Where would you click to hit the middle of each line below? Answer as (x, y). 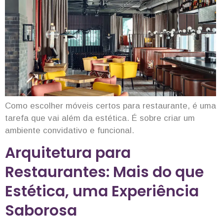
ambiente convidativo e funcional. (70, 130)
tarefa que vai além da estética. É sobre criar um (100, 118)
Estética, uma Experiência (102, 191)
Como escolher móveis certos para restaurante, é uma (110, 106)
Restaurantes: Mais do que (104, 172)
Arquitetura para (68, 153)
